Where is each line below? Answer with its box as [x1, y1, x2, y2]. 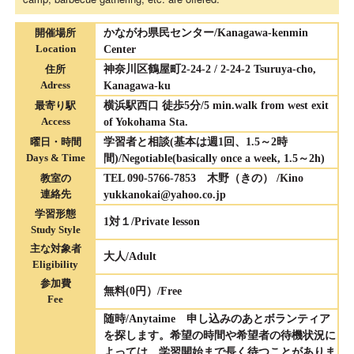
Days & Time [25, 152, 85, 164]
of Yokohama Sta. [104, 116, 188, 129]
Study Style [30, 224, 81, 236]
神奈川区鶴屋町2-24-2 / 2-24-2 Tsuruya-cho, [104, 63, 316, 76]
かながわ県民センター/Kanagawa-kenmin [104, 27, 308, 40]
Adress [40, 79, 70, 92]
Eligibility [32, 258, 78, 271]
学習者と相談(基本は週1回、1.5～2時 [104, 136, 288, 149]
